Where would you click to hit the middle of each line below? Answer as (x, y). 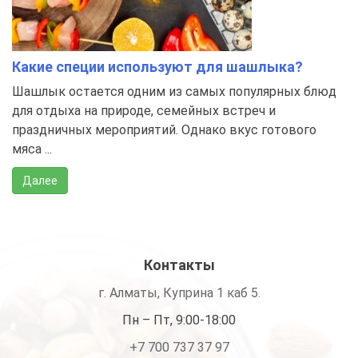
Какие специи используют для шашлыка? (157, 67)
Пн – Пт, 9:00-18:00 (179, 320)
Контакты (179, 265)
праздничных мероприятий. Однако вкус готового (164, 130)
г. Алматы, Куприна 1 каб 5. (179, 293)
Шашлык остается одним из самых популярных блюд (174, 92)
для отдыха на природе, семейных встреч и (144, 111)
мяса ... (32, 149)
